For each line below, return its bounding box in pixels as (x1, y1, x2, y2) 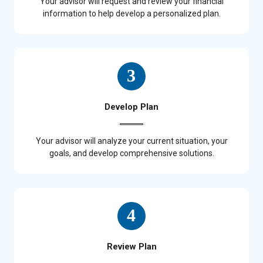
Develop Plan (104, 101, 159, 112)
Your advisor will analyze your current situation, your (35, 136, 228, 146)
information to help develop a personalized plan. (42, 8, 221, 18)
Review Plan (106, 241, 157, 252)
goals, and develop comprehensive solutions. (49, 148, 214, 158)
